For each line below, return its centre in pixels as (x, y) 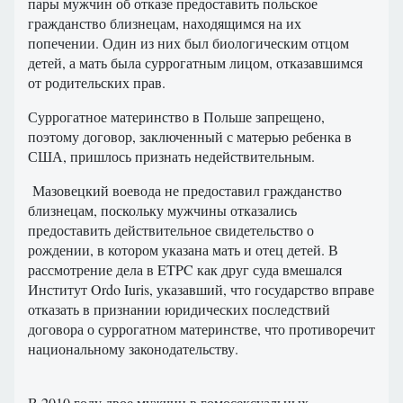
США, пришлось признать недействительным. (171, 157)
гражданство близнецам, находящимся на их (165, 23)
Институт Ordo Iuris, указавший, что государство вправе (201, 290)
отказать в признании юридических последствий (179, 309)
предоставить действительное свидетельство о (171, 230)
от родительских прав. (97, 83)
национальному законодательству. (133, 349)
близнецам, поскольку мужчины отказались (162, 210)
